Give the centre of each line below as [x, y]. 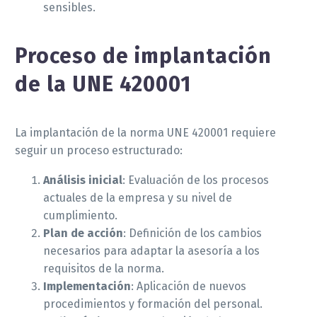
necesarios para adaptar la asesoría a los [151, 251]
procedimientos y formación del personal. [153, 304]
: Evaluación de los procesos [196, 180]
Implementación [87, 287]
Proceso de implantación [143, 56]
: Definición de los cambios [192, 234]
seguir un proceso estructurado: [99, 150]
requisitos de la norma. [104, 269]
